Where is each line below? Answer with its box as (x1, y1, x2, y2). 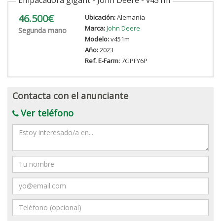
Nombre (12, 155, 38, 165)
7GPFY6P (119, 56, 147, 65)
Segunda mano (18, 25, 67, 35)
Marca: (84, 23, 105, 33)
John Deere (106, 23, 140, 33)
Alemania (115, 12, 145, 22)
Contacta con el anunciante (12, 89, 128, 102)
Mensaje (12, 123, 39, 133)
